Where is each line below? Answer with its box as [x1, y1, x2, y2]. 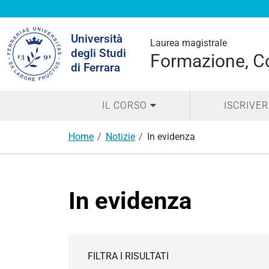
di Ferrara [71, 61, 120, 74]
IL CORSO [101, 100, 147, 111]
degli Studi [71, 46, 126, 60]
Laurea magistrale [150, 37, 227, 49]
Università [71, 32, 122, 46]
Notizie [105, 131, 135, 142]
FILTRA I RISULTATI [88, 250, 169, 262]
